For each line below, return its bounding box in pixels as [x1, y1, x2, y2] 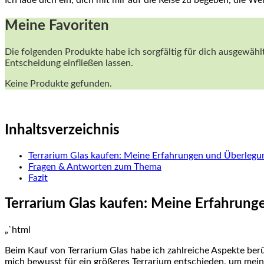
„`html [5, 225, 31, 235]
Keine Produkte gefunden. [5, 78, 112, 88]
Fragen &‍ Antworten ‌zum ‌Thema [28, 162, 161, 172]
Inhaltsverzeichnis [5, 123, 120, 137]
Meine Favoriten [5, 18, 109, 33]
